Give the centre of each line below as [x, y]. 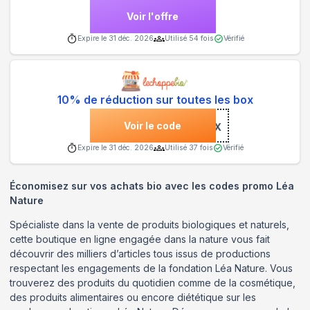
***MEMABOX [185, 127]
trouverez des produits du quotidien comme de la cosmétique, [153, 283]
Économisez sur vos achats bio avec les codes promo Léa [152, 186]
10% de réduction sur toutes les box [155, 100]
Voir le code [153, 126]
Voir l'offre [153, 16]
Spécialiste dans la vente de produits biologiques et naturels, [149, 225]
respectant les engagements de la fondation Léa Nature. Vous [151, 268]
